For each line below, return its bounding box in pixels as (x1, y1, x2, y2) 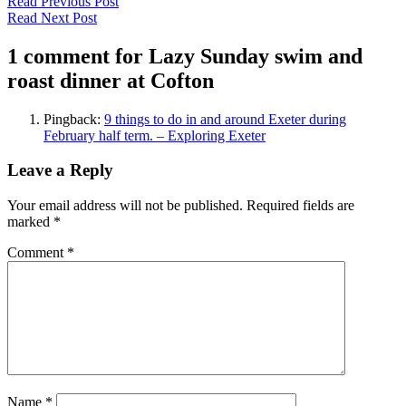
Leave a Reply (7, 160, 113, 180)
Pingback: (43, 111, 104, 127)
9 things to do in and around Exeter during (104, 111, 346, 127)
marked (7, 214, 53, 230)
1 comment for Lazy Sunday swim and (7, 43, 362, 68)
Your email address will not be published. (7, 198, 243, 214)
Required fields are (246, 198, 354, 214)
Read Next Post (7, 9, 97, 25)
